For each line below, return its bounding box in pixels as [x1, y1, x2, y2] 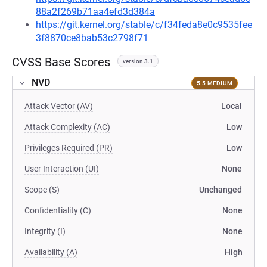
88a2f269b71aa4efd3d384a [36, 6, 155, 17]
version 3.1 [123, 58, 153, 64]
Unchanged [199, 185, 242, 194]
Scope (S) [24, 185, 60, 194]
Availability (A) [24, 247, 77, 257]
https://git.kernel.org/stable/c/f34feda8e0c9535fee [36, 19, 252, 30]
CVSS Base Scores [12, 55, 110, 69]
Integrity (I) [24, 226, 66, 236]
